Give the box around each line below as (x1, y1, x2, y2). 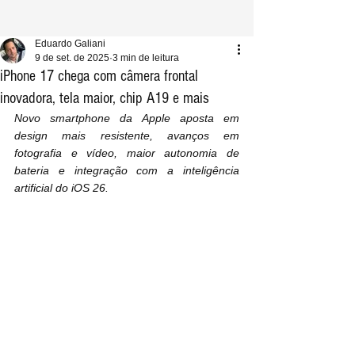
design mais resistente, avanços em (14, 129, 239, 142)
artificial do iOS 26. (14, 181, 109, 194)
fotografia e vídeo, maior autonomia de (14, 147, 239, 159)
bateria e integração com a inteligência (14, 164, 239, 177)
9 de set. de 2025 (35, 52, 109, 63)
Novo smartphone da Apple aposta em (14, 112, 239, 124)
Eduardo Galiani (35, 38, 105, 49)
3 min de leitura (113, 52, 179, 63)
